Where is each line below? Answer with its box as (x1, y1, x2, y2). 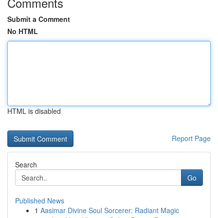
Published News (15, 196, 64, 205)
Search (15, 160, 37, 169)
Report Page (172, 133, 211, 143)
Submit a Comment (7, 14, 70, 24)
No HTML (7, 26, 38, 36)
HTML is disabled (7, 106, 61, 116)
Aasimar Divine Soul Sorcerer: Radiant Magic (40, 205, 179, 215)
